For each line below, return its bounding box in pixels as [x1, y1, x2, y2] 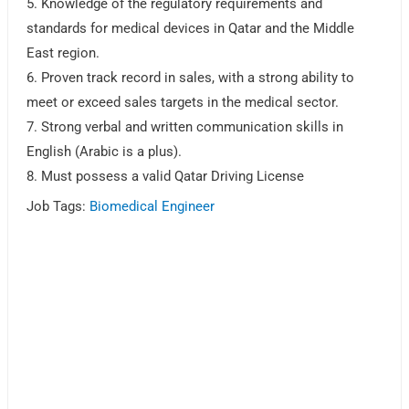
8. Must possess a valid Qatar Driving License [26, 168, 305, 185]
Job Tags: [26, 198, 90, 215]
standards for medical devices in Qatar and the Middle [26, 20, 355, 37]
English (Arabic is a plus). [26, 143, 183, 161]
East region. [26, 45, 100, 62]
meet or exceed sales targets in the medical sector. [26, 94, 340, 111]
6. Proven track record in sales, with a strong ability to [26, 69, 355, 87]
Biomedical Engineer [89, 198, 215, 215]
